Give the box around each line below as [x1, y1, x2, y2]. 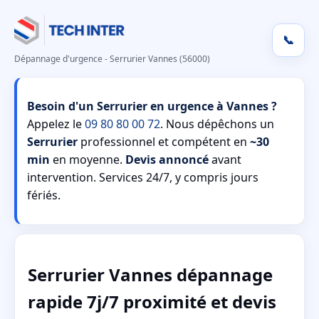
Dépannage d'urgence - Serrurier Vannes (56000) [14, 53, 210, 65]
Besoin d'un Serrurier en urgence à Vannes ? [27, 98, 277, 114]
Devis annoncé [125, 152, 209, 167]
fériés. [27, 187, 61, 203]
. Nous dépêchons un [160, 116, 274, 132]
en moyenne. [50, 152, 125, 167]
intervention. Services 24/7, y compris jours [27, 169, 258, 185]
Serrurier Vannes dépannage [28, 262, 273, 286]
